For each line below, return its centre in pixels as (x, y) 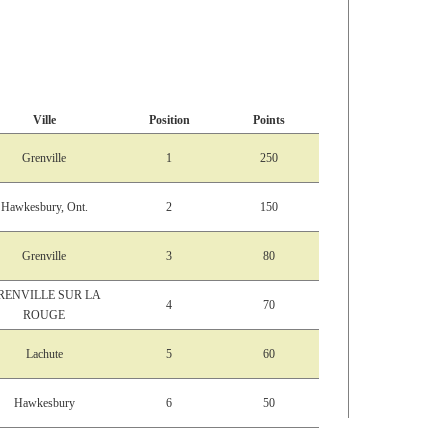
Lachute (44, 354)
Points (269, 120)
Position (169, 120)
